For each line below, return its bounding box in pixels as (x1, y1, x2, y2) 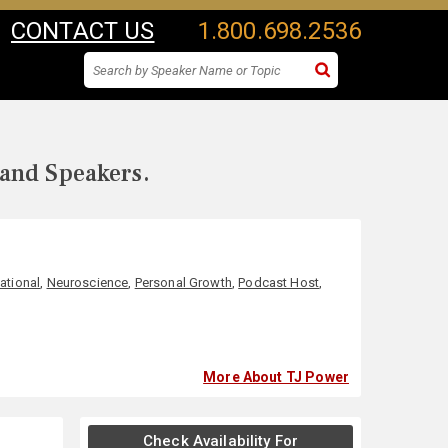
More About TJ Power (203, 369, 349, 385)
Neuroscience (46, 275, 129, 290)
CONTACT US (11, 17, 155, 45)
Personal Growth (134, 275, 232, 290)
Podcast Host (238, 275, 320, 290)
